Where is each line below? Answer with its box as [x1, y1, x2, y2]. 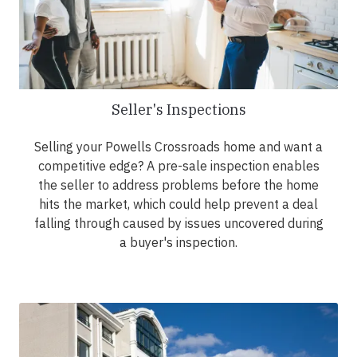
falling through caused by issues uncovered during [33, 215, 324, 232]
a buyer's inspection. [120, 234, 237, 251]
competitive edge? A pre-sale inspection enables [37, 158, 320, 175]
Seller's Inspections [111, 100, 246, 120]
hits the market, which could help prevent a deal [39, 196, 318, 213]
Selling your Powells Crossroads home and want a [34, 139, 323, 155]
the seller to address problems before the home [38, 177, 319, 194]
